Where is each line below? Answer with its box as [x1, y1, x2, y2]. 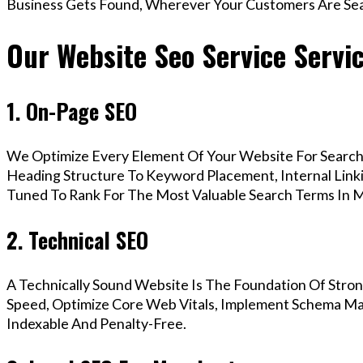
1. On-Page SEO [6, 94, 137, 127]
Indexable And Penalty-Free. [6, 314, 186, 333]
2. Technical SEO [6, 223, 148, 256]
